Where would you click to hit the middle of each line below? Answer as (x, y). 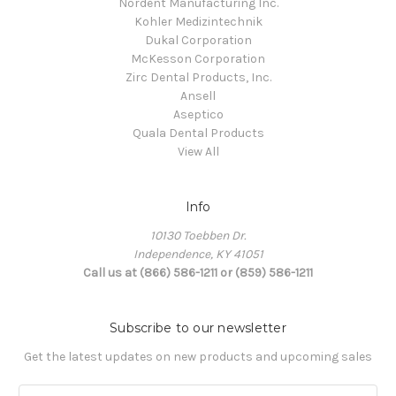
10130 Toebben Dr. (198, 235)
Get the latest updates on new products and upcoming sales (198, 356)
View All (198, 151)
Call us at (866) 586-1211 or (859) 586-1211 (198, 272)
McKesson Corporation (198, 58)
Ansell (198, 95)
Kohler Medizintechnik (198, 21)
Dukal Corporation (198, 40)
